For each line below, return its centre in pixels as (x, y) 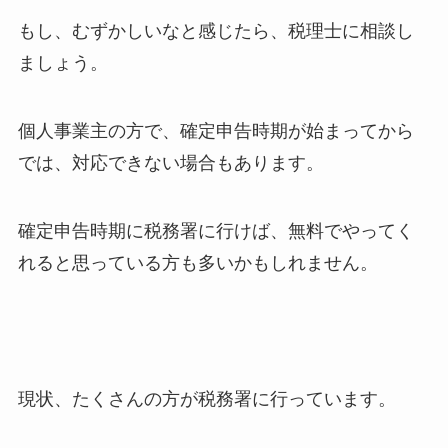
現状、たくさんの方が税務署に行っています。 (206, 398)
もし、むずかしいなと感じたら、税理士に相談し (215, 31)
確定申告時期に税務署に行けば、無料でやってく (215, 231)
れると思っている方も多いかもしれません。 (197, 263)
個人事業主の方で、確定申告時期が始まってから (215, 131)
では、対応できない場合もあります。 (179, 163)
